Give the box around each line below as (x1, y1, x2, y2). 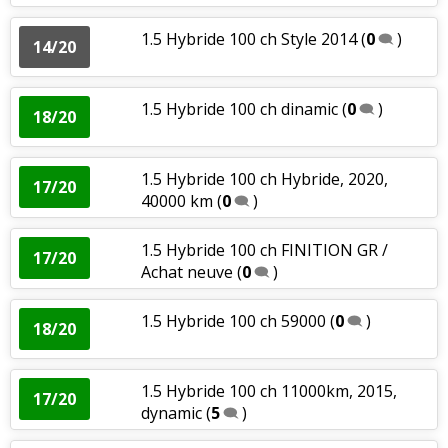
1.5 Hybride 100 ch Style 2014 (140, 27, 357, 50)
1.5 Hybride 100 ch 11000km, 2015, (140, 379, 397, 402)
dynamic (140, 401, 202, 424)
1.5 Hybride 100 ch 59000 (140, 309, 326, 332)
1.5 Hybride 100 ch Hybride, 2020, (140, 167, 388, 190)
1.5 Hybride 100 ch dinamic (140, 97, 338, 120)
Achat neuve (140, 260, 237, 283)
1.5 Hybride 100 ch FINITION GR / (140, 238, 388, 261)
